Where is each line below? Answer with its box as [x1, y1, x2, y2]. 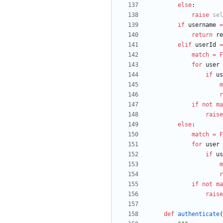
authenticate [178, 211, 220, 218]
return [192, 31, 213, 39]
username [188, 21, 216, 29]
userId [195, 41, 216, 49]
